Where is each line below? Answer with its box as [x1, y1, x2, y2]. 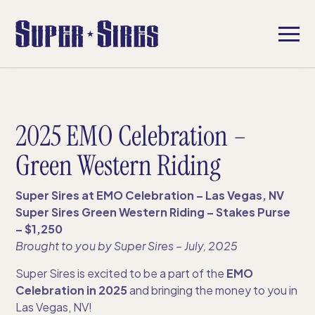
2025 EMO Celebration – [15, 117, 247, 154]
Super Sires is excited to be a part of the [15, 266, 227, 281]
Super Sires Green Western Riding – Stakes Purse [15, 205, 291, 219]
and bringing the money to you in [127, 283, 298, 297]
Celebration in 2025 [15, 283, 128, 297]
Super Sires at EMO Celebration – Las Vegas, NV [15, 188, 285, 202]
